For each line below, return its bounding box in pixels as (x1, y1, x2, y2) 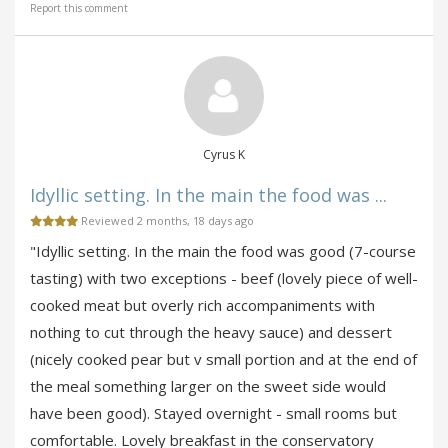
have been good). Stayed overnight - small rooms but (30, 402, 397, 423)
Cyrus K (203, 145, 245, 163)
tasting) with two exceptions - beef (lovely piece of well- (30, 267, 418, 288)
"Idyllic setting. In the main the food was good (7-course (30, 240, 416, 261)
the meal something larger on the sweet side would (30, 375, 386, 396)
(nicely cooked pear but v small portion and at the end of (30, 348, 417, 369)
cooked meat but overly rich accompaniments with (30, 294, 375, 315)
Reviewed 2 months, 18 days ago (78, 212, 254, 228)
